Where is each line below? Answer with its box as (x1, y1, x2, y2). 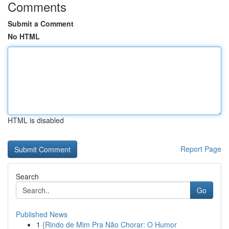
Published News (16, 209, 67, 219)
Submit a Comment (8, 18, 74, 29)
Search (16, 171, 39, 181)
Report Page (180, 144, 221, 154)
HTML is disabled (8, 115, 64, 125)
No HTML (8, 31, 40, 41)
